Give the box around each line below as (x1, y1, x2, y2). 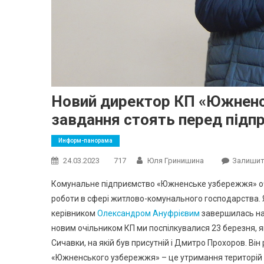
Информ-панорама (58, 137, 113, 144)
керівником (51, 208, 97, 218)
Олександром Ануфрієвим (97, 208, 200, 218)
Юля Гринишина (147, 156, 204, 165)
